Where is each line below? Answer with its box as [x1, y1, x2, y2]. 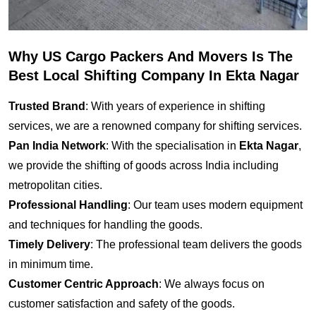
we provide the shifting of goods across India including [8, 159, 279, 172]
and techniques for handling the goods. [8, 219, 202, 231]
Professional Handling [8, 199, 128, 212]
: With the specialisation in [106, 140, 239, 152]
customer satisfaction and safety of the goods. [8, 298, 235, 310]
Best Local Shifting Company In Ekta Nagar [8, 68, 299, 84]
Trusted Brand [8, 100, 85, 113]
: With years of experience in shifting [85, 100, 265, 113]
